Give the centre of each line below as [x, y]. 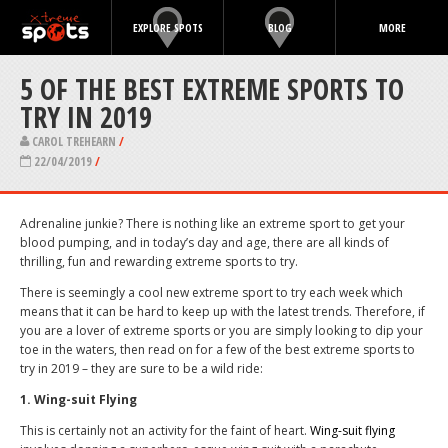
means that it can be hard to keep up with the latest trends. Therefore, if [222, 312]
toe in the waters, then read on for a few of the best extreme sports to [217, 350]
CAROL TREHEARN [74, 142]
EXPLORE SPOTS [167, 27]
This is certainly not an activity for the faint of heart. [165, 431]
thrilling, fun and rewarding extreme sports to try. [159, 262]
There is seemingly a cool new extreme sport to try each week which [211, 293]
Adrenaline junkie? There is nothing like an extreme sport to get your [212, 224]
